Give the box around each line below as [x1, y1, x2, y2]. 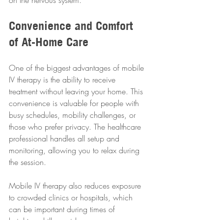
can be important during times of [9, 204, 117, 215]
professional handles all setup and [9, 133, 122, 144]
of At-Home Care [9, 34, 88, 50]
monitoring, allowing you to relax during [9, 145, 142, 156]
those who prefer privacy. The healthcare [9, 121, 143, 133]
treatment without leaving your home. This [9, 86, 145, 97]
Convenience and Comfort [9, 18, 137, 33]
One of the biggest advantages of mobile [9, 62, 146, 74]
